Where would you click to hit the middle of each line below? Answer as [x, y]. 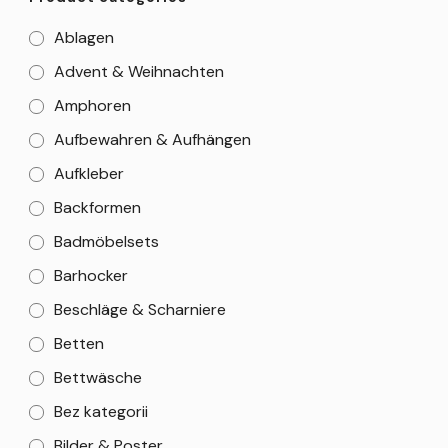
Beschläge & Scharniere [140, 309]
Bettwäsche [98, 377]
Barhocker [91, 275]
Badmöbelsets [106, 241]
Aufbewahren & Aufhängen [152, 139]
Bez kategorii [101, 411]
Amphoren [92, 105]
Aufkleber [89, 173]
